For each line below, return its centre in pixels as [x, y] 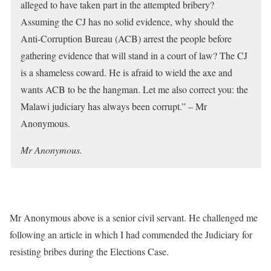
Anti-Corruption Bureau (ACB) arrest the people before [126, 38]
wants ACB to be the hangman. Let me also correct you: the [134, 89]
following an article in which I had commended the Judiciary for [131, 234]
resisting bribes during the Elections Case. [89, 251]
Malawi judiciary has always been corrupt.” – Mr [114, 106]
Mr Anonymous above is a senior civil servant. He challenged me [134, 217]
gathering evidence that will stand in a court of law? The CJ [134, 55]
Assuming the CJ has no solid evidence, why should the [127, 21]
